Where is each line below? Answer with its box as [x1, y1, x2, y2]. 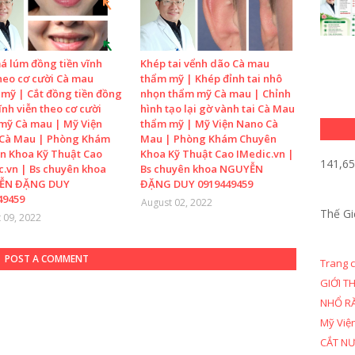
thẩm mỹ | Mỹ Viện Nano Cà [140, 116, 279, 131]
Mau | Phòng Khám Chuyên [140, 132, 277, 146]
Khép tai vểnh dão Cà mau [140, 56, 270, 71]
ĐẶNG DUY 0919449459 [140, 177, 254, 191]
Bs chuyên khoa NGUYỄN [140, 162, 264, 176]
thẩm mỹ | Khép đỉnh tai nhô [140, 71, 283, 86]
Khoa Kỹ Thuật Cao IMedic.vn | [140, 147, 295, 161]
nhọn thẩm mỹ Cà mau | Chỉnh [140, 86, 292, 101]
